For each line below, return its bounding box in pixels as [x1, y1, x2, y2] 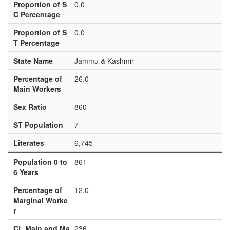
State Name [13, 55, 53, 66]
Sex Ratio [13, 102, 47, 112]
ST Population [13, 120, 63, 130]
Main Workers [13, 84, 61, 94]
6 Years [13, 167, 39, 177]
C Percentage [13, 9, 60, 20]
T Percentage [13, 37, 60, 48]
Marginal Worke [13, 195, 68, 205]
